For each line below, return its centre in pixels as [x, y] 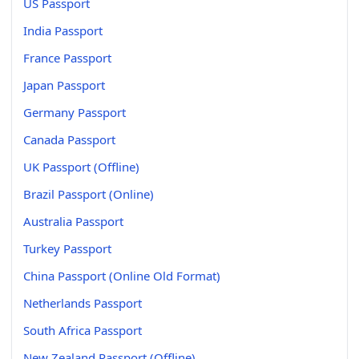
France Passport [67, 57]
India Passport [63, 30]
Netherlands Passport [83, 303]
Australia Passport [73, 221]
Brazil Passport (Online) [89, 194]
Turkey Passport [67, 248]
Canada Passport [69, 139]
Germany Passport [75, 112]
